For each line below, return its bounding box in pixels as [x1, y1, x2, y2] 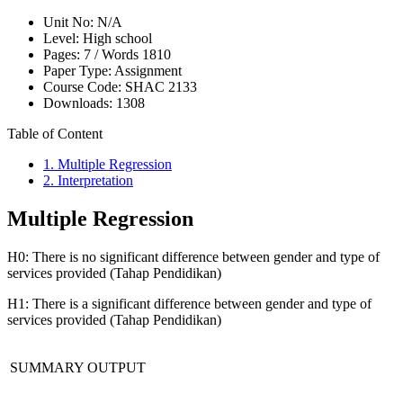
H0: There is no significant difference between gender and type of [7, 249, 380, 265]
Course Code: [43, 79, 125, 95]
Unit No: [43, 14, 97, 31]
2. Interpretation [43, 173, 133, 189]
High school [83, 31, 152, 47]
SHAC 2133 [125, 79, 197, 95]
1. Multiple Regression [43, 157, 172, 173]
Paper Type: [43, 63, 114, 79]
